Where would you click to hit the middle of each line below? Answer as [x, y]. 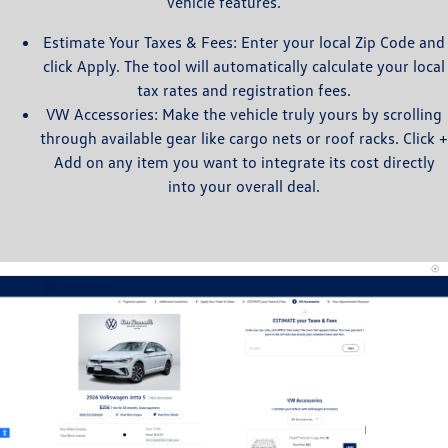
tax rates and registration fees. [244, 89]
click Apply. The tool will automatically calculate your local [244, 65]
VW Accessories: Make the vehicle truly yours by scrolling [244, 113]
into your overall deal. [244, 185]
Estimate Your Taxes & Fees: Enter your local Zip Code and [244, 41]
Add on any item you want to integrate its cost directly [244, 161]
